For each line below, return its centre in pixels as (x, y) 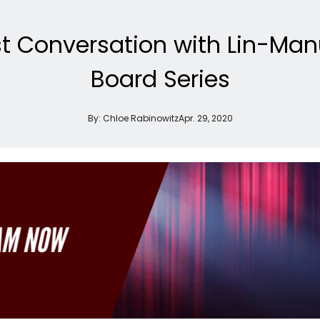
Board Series (160, 79)
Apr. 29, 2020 (205, 118)
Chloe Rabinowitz (140, 118)
